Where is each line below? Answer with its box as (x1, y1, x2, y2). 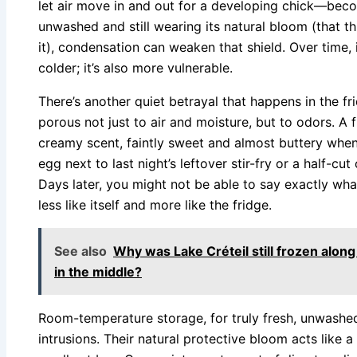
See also (54, 243, 107, 260)
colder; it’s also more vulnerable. (38, 60, 233, 76)
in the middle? (54, 264, 142, 280)
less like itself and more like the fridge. (38, 197, 272, 214)
